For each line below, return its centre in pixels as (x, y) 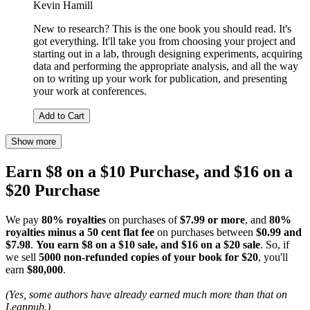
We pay (24, 219)
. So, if (275, 244)
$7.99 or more (212, 219)
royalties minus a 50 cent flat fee (80, 232)
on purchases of (143, 219)
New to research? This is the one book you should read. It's (162, 29)
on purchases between (205, 232)
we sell (22, 257)
